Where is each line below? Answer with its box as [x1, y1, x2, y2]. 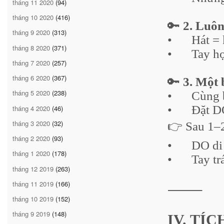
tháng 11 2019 [12, 178, 53, 188]
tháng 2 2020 [12, 133, 50, 143]
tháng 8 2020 [12, 42, 50, 52]
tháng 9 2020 [12, 27, 50, 37]
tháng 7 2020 [12, 57, 50, 67]
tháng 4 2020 [12, 103, 50, 113]
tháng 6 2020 [12, 73, 50, 83]
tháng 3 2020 [12, 118, 50, 128]
